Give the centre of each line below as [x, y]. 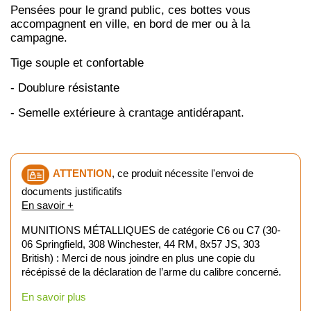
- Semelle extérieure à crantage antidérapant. [127, 112]
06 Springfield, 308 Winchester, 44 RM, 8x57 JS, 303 [141, 244]
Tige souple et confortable [77, 62]
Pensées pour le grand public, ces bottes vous [131, 10]
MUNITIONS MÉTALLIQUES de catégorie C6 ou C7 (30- [151, 230]
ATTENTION [82, 174]
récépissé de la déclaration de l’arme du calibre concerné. [151, 271]
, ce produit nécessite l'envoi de [183, 174]
